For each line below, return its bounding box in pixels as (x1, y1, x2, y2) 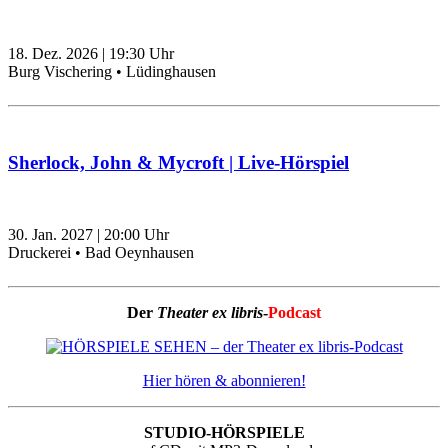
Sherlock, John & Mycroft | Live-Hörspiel (8, 151, 349, 173)
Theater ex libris (153, 303, 263, 321)
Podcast (268, 303, 321, 321)
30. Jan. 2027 (8, 226, 93, 244)
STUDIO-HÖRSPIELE (143, 423, 305, 441)
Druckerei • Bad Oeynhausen (8, 244, 194, 262)
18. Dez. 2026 (8, 45, 98, 63)
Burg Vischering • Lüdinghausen (8, 63, 216, 81)
